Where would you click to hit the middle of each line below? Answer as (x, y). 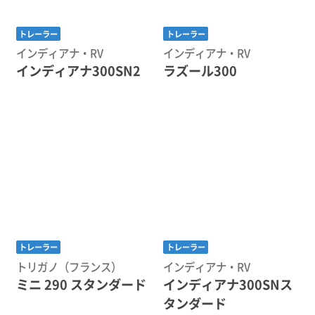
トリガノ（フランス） (69, 267)
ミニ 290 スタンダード (81, 284)
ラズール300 (200, 71)
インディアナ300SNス (228, 284)
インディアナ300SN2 (78, 71)
